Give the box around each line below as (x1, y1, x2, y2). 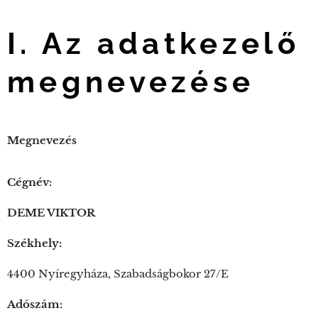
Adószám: (7, 297, 62, 311)
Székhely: (7, 236, 62, 250)
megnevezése (7, 65, 255, 99)
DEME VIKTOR (7, 206, 95, 219)
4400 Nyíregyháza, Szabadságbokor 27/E (7, 267, 229, 280)
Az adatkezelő (41, 26, 300, 61)
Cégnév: (7, 175, 52, 189)
